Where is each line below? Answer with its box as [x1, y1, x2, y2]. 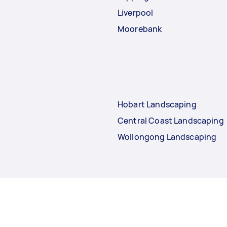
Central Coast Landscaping [118, 115, 224, 127]
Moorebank [118, 23, 162, 35]
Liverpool [118, 7, 154, 19]
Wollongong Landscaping [118, 131, 217, 143]
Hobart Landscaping [118, 99, 197, 110]
